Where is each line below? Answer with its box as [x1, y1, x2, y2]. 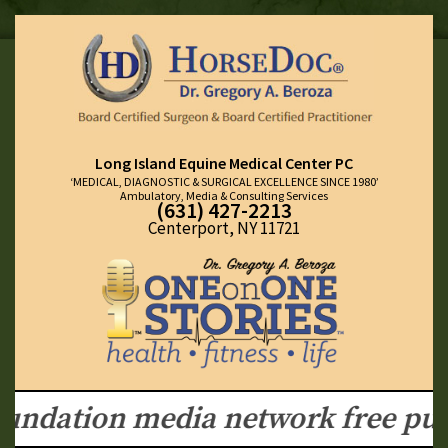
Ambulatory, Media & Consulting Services [120, 188, 328, 204]
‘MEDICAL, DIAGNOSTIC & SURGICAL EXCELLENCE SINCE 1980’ [69, 174, 379, 190]
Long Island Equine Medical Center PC [95, 153, 353, 174]
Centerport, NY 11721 [148, 217, 300, 240]
